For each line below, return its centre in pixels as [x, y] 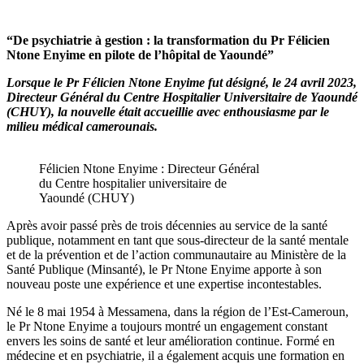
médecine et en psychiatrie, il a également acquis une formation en [175, 355]
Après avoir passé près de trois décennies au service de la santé [167, 225]
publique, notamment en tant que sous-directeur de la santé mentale [178, 240]
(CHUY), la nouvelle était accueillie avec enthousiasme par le [168, 111]
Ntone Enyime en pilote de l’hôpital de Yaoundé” [140, 54]
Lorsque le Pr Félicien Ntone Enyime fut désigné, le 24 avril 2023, [182, 82]
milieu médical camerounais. [82, 126]
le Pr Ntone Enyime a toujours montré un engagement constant [167, 326]
